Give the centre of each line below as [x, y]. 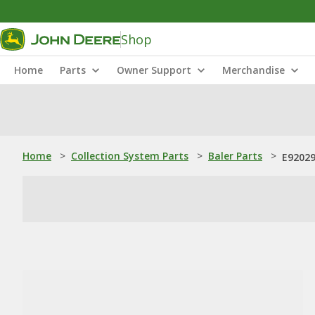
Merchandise [253, 70]
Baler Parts [235, 156]
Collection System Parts [130, 156]
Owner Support [154, 70]
